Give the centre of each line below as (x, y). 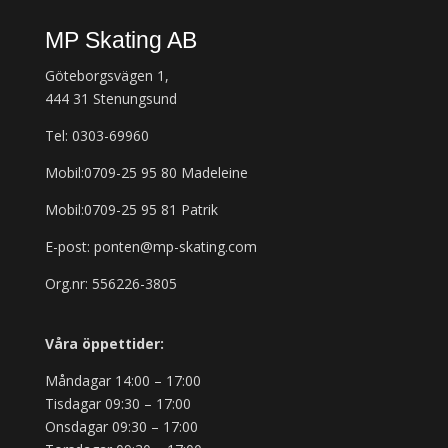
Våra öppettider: (104, 344)
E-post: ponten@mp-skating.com (150, 247)
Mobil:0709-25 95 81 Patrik (131, 210)
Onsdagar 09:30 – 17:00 (121, 427)
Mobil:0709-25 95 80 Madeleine (146, 173)
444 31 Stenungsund (110, 99)
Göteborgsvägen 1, (106, 76)
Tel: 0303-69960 (96, 136)
